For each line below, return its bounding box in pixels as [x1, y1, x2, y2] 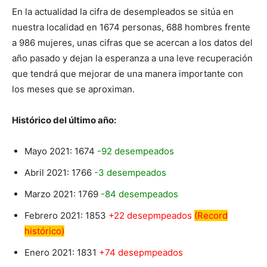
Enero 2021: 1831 [24, 247, 99, 259]
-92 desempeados [97, 145, 174, 157]
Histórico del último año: [12, 114, 116, 126]
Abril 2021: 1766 [24, 167, 94, 179]
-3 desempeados [94, 167, 166, 179]
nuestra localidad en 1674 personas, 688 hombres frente [12, 21, 250, 33]
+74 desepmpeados [99, 247, 183, 259]
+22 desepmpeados [108, 210, 194, 222]
